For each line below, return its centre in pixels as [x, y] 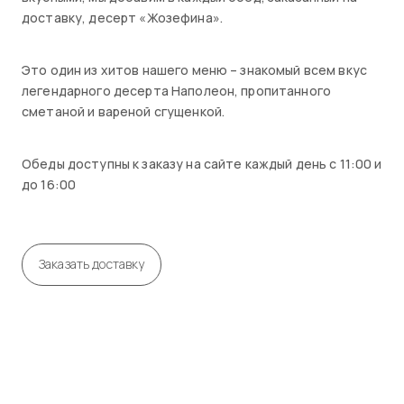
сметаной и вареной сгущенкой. [124, 111]
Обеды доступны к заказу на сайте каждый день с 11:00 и [202, 163]
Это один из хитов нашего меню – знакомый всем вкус [195, 69]
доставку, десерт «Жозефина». [122, 17]
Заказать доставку [92, 263]
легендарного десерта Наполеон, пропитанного [177, 90]
